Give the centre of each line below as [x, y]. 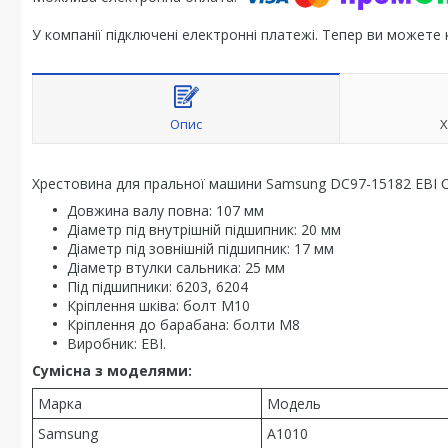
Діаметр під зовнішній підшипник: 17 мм [200, 248]
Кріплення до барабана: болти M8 [183, 324]
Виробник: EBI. [116, 343]
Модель [294, 403]
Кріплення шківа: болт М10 [158, 305]
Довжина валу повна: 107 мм [165, 210]
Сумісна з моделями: [112, 370]
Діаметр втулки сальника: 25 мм [176, 267]
